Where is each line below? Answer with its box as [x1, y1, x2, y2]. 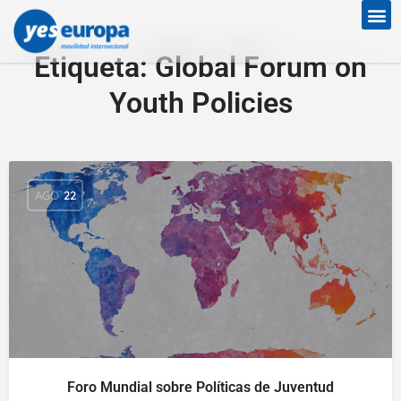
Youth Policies [108, 86, 293, 120]
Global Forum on [155, 50, 367, 84]
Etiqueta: [34, 50, 155, 84]
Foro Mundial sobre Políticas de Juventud [67, 379, 334, 396]
